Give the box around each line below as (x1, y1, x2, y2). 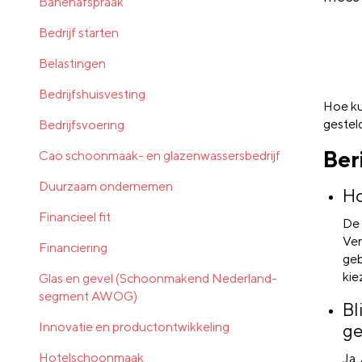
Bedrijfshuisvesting (39, 86, 145, 102)
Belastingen (39, 55, 106, 71)
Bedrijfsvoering (39, 116, 124, 133)
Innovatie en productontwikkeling (39, 318, 229, 335)
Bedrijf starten (39, 24, 119, 40)
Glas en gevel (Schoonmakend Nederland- (39, 270, 277, 286)
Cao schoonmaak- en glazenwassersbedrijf (39, 147, 280, 163)
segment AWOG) (39, 288, 137, 304)
